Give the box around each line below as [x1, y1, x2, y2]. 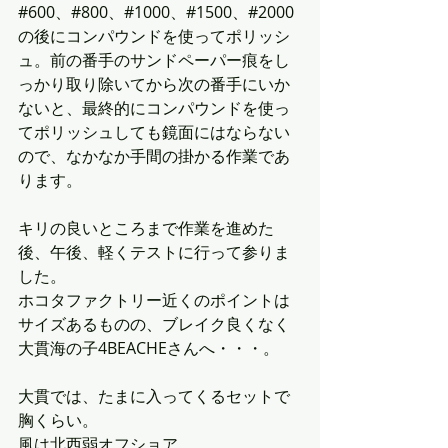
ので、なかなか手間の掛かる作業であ [18, 145, 290, 168]
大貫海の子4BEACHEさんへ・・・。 [18, 337, 279, 360]
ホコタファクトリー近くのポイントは [18, 289, 290, 312]
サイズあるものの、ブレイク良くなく [18, 313, 290, 336]
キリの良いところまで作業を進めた [18, 217, 274, 240]
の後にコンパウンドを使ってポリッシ [18, 25, 290, 48]
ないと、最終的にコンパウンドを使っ [18, 97, 290, 120]
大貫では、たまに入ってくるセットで [18, 385, 290, 408]
